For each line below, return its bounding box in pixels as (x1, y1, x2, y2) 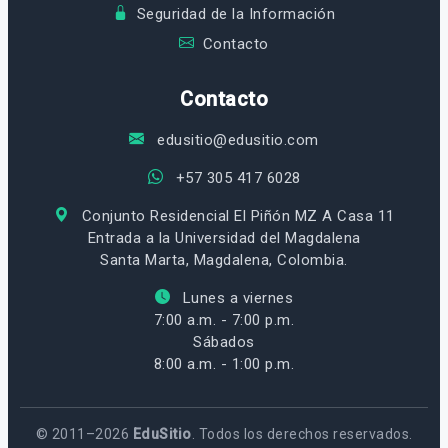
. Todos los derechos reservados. (191, 425, 413, 442)
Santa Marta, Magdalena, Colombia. (100, 250, 348, 269)
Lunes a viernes (178, 288, 294, 307)
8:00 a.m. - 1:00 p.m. (153, 354, 295, 373)
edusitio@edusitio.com (152, 130, 319, 149)
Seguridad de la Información (136, 4, 335, 23)
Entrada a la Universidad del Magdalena (87, 228, 361, 247)
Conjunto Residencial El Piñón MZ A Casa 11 (77, 206, 395, 225)
